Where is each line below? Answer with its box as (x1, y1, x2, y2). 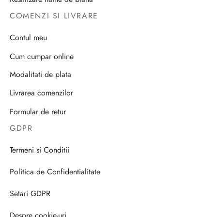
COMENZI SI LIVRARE (10, 10, 98, 22)
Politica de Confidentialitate (10, 166, 100, 178)
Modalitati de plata (10, 69, 71, 80)
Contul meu (10, 31, 47, 43)
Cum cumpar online (10, 50, 74, 62)
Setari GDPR (10, 188, 50, 200)
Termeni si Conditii (10, 144, 69, 155)
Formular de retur (10, 106, 66, 117)
